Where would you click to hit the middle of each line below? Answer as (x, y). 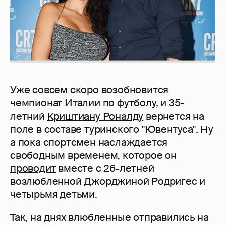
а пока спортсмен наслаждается (89, 142)
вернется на (174, 116)
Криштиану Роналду (95, 116)
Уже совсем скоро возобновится (89, 90)
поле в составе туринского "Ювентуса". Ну (112, 129)
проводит (33, 168)
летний (29, 116)
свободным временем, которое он (93, 155)
